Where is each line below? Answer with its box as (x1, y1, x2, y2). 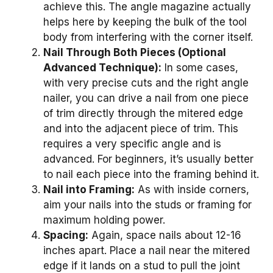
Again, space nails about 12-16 (88, 229, 241, 241)
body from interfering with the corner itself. (43, 30, 253, 43)
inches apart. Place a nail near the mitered (43, 244, 250, 257)
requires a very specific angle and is (43, 137, 221, 150)
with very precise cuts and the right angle (43, 76, 249, 89)
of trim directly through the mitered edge (43, 107, 243, 119)
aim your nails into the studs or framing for (43, 198, 252, 211)
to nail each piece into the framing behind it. (43, 168, 259, 180)
